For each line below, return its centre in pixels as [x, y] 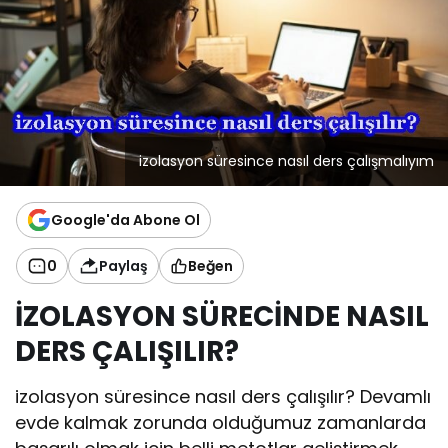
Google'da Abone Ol [125, 219]
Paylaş [123, 265]
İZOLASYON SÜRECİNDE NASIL [222, 317]
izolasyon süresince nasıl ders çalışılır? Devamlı [223, 397]
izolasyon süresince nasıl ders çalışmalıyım [286, 161]
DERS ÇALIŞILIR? [127, 352]
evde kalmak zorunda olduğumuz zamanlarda [221, 423]
